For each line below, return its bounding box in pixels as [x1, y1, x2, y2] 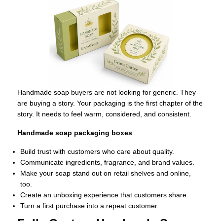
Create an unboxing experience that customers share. [20, 191, 188, 199]
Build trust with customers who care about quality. [20, 147, 174, 156]
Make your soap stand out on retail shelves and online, [20, 169, 191, 178]
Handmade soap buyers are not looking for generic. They [17, 88, 196, 97]
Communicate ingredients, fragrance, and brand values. [20, 158, 194, 167]
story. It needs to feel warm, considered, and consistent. [17, 110, 191, 118]
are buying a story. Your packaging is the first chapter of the [17, 99, 203, 108]
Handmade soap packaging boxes [17, 129, 132, 137]
